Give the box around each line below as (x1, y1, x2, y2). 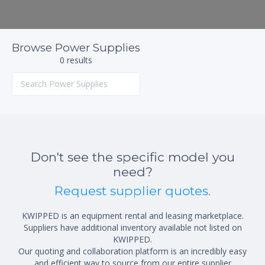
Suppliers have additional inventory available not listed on (23, 221, 242, 233)
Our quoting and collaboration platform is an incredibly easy (18, 245, 247, 257)
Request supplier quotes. (54, 183, 211, 198)
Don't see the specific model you (30, 149, 235, 164)
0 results (60, 54, 92, 66)
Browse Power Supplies (12, 40, 140, 54)
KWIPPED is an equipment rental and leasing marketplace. (21, 209, 244, 221)
